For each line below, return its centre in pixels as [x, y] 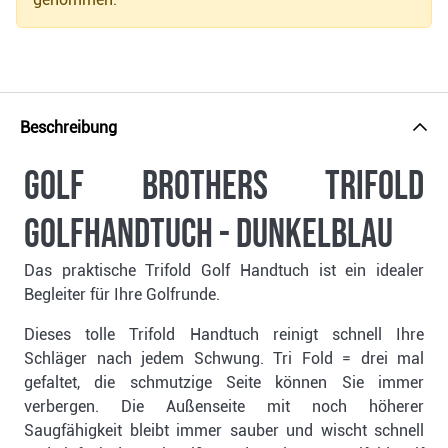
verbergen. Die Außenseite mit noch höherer [224, 407]
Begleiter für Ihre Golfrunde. [122, 295]
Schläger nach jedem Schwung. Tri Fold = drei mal [224, 359]
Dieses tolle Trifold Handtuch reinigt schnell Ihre [224, 335]
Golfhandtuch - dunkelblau [208, 235]
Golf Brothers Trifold [224, 187]
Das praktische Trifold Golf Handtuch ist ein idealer [224, 271]
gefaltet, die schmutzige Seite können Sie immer [224, 383]
